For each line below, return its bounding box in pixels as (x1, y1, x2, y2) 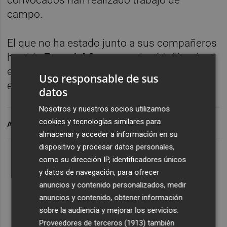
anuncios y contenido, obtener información (39, 193, 183, 202)
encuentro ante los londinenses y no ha (7, 65, 193, 78)
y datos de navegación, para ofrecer (39, 168, 160, 177)
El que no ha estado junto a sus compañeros (7, 36, 217, 49)
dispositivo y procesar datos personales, (39, 142, 175, 152)
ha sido (7, 51, 45, 63)
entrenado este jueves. (7, 79, 117, 92)
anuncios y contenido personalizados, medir (39, 180, 186, 190)
